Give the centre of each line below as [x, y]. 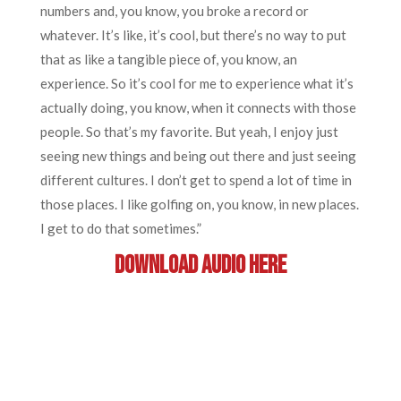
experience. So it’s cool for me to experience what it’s [196, 83]
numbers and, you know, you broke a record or [174, 11]
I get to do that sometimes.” [120, 228]
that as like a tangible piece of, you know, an [168, 59]
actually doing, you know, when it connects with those [198, 107]
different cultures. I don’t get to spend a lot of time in [196, 180]
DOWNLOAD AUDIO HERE [200, 265]
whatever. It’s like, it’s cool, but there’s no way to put [193, 35]
